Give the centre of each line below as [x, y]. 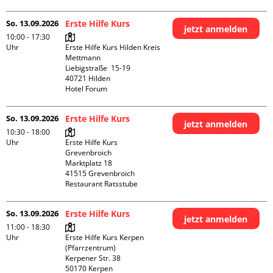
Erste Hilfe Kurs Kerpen [105, 237]
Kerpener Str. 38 [93, 258]
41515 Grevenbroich [100, 173]
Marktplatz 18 [89, 163]
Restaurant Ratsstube [102, 184]
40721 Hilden [88, 78]
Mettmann [83, 58]
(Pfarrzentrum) [91, 248]
